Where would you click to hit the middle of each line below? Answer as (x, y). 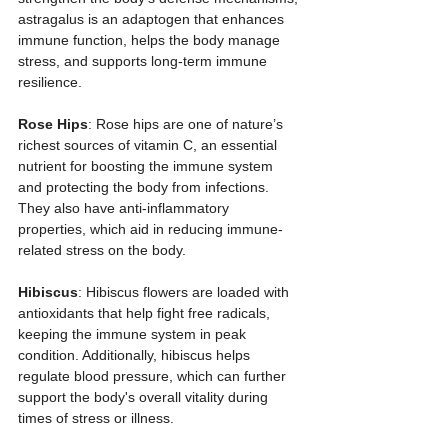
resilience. (50, 82)
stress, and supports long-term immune (144, 61)
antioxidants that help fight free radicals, (146, 313)
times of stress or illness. (96, 418)
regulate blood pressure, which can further (154, 376)
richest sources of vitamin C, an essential (149, 145)
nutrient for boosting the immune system (147, 166)
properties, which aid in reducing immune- (150, 229)
